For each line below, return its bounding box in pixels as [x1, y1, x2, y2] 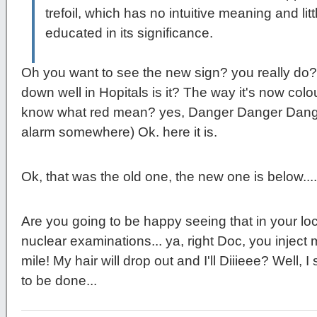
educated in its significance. [45, 25, 213, 40]
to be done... [21, 272, 97, 288]
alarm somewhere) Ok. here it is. [21, 124, 217, 139]
